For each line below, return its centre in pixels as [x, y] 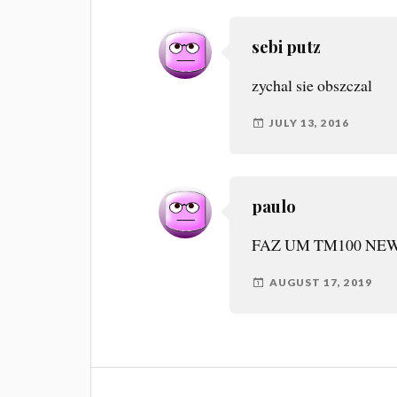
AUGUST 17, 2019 [321, 283]
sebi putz [287, 47]
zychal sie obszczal [312, 86]
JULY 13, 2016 [310, 123]
